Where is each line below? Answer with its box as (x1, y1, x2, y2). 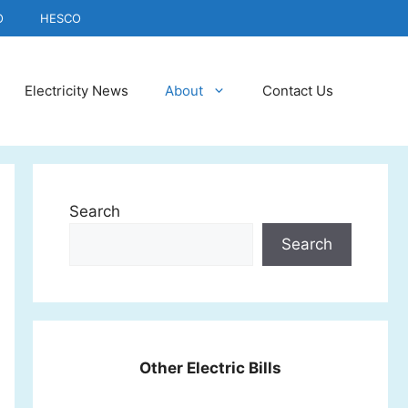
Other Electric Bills (139, 359, 281, 377)
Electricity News (25, 82, 128, 99)
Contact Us (262, 82, 333, 99)
